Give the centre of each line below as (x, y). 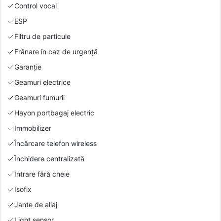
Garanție (28, 67)
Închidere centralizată (49, 158)
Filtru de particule (42, 36)
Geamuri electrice (42, 82)
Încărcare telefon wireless (55, 143)
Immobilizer (33, 128)
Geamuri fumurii (39, 97)
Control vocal (36, 5)
